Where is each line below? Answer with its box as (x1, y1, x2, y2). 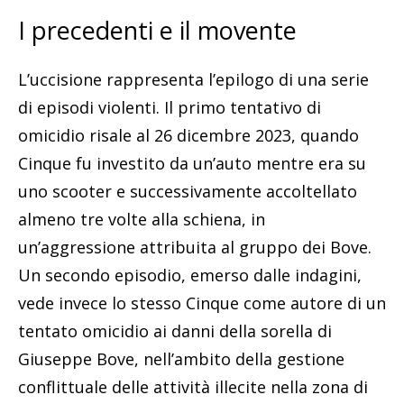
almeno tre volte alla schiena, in (18, 208, 265, 231)
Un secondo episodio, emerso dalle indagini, (18, 264, 362, 287)
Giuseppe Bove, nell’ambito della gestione (18, 348, 344, 371)
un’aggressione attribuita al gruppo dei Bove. (18, 236, 372, 259)
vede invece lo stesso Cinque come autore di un (18, 292, 386, 315)
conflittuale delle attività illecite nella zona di (18, 376, 368, 399)
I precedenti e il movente (18, 14, 297, 48)
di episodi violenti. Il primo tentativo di (18, 96, 321, 119)
